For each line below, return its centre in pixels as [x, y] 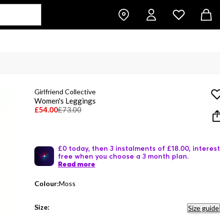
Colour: [47, 183]
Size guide [204, 208]
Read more [77, 164]
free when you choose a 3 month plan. [123, 156]
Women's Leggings [65, 101]
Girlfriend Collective [65, 92]
